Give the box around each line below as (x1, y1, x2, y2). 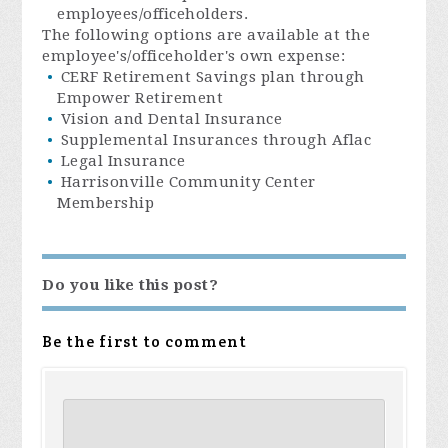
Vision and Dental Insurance (60, 109, 283, 128)
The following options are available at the (42, 25, 371, 44)
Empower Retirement (57, 88, 224, 107)
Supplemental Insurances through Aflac (60, 130, 372, 149)
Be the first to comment (42, 330, 248, 352)
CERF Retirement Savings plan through (60, 67, 365, 86)
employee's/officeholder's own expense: (42, 46, 346, 65)
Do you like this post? (42, 275, 219, 294)
